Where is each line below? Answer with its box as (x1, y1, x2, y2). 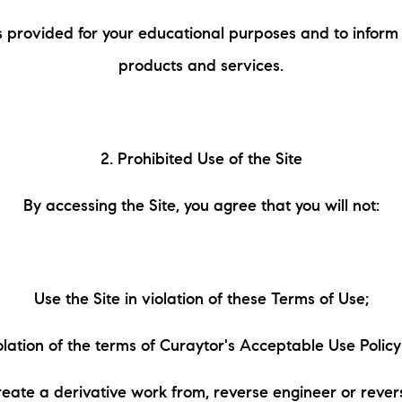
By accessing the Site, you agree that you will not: (22, 199, 380, 215)
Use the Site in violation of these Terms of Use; (33, 293, 369, 309)
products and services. (118, 59, 284, 75)
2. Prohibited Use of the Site (100, 153, 302, 169)
